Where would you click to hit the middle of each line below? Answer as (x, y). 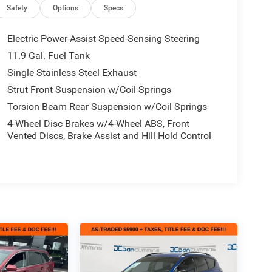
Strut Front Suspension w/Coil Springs (89, 90)
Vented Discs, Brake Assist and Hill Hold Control (109, 136)
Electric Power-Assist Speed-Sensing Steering (103, 39)
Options (66, 8)
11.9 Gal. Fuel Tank (48, 56)
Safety (17, 8)
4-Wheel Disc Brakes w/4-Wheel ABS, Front (98, 124)
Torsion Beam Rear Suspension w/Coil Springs (107, 107)
